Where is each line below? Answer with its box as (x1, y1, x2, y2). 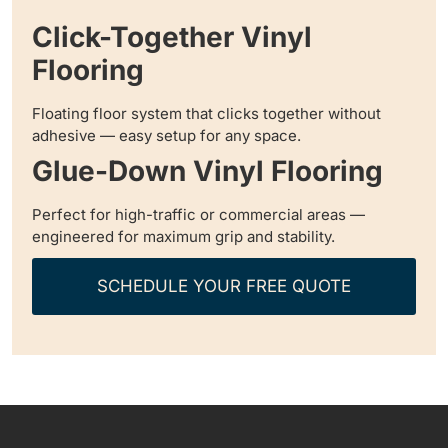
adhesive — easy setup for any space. (32, 126, 301, 146)
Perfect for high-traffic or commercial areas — (32, 205, 365, 225)
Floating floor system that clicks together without (32, 104, 381, 124)
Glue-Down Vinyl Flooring (32, 154, 383, 189)
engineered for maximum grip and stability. (32, 227, 335, 247)
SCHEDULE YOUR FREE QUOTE (97, 276, 351, 297)
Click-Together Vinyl (32, 20, 312, 55)
